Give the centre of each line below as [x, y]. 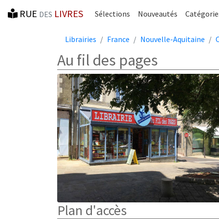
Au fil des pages [108, 60]
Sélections [112, 14]
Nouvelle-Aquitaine [173, 39]
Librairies [81, 39]
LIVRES [69, 13]
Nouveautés [158, 14]
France [118, 39]
